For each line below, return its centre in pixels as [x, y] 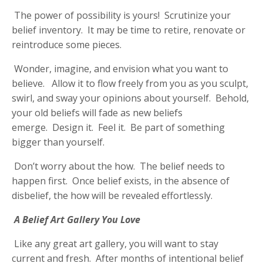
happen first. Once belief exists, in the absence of [121, 181]
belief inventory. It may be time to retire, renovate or [129, 30]
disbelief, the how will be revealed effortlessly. [112, 195]
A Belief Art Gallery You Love [77, 219]
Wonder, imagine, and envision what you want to [120, 68]
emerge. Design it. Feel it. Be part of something [118, 127]
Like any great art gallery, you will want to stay [115, 243]
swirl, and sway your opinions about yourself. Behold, [130, 98]
